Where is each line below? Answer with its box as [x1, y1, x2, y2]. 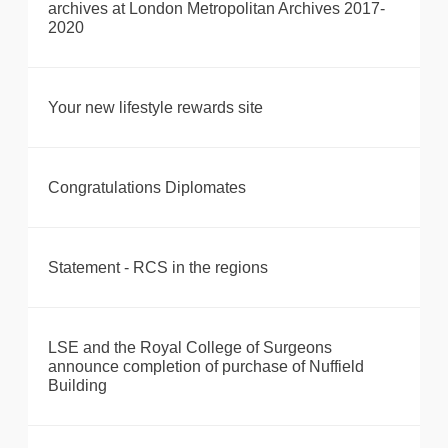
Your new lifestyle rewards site [48, 99, 263, 117]
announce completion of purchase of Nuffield [48, 358, 364, 376]
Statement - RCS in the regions [48, 259, 268, 277]
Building [48, 377, 107, 395]
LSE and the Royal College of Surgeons [48, 339, 332, 357]
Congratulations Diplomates [48, 179, 246, 197]
